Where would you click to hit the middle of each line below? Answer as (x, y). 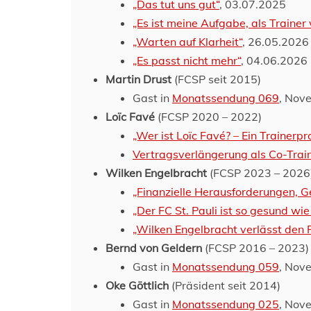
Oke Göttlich (137, 285)
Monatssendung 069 (226, 98)
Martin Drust (138, 79)
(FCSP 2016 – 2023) (255, 248)
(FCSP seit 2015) (216, 79)
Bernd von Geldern (154, 248)
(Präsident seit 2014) (225, 285)
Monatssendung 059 (226, 267)
